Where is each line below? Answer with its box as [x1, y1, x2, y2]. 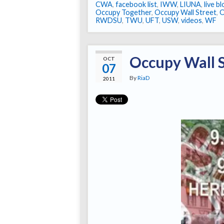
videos [181, 16, 202, 25]
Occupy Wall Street [154, 8, 216, 17]
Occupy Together [95, 8, 151, 17]
